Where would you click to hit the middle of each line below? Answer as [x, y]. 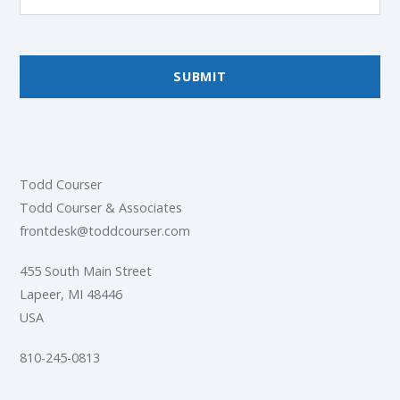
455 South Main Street [86, 271]
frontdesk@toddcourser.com [105, 231]
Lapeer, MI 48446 [71, 294]
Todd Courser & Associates [101, 208]
